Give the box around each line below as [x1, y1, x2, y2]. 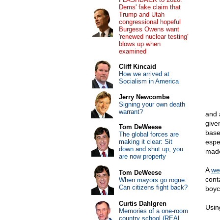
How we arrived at [118, 70, 169, 78]
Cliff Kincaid [118, 63, 156, 70]
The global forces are [118, 131, 179, 138]
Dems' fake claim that [118, 3, 181, 11]
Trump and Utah [118, 11, 165, 18]
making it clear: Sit [118, 138, 172, 145]
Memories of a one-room [118, 207, 188, 215]
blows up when [118, 40, 161, 48]
